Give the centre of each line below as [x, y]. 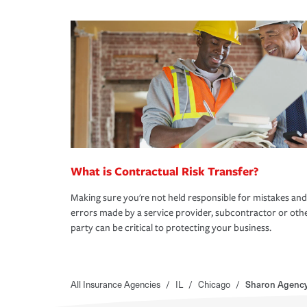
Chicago [214, 284]
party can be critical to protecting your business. [171, 228]
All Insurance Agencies [115, 284]
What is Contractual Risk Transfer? [165, 171]
